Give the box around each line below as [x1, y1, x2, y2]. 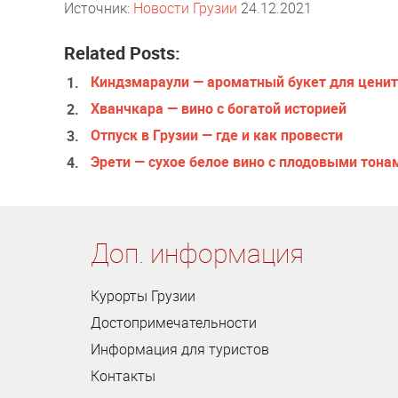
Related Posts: [64, 40, 180, 65]
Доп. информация [91, 234, 304, 271]
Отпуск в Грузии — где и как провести [91, 124, 343, 145]
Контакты [91, 365, 155, 386]
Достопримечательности [91, 312, 257, 332]
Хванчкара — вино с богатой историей [91, 98, 346, 118]
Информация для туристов [91, 338, 269, 359]
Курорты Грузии [91, 285, 195, 306]
